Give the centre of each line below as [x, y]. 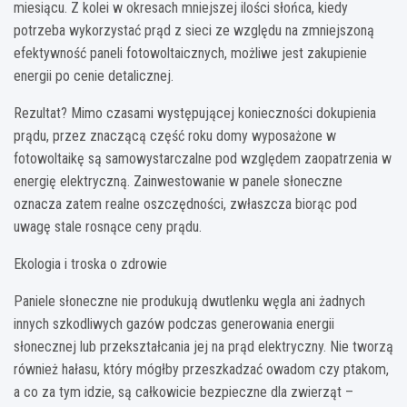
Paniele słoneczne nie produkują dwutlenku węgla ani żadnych [189, 301]
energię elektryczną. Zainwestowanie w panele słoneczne [178, 181]
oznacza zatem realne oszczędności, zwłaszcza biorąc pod [185, 203]
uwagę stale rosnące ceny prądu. [108, 226]
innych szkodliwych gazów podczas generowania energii [174, 323]
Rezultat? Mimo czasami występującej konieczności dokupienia [195, 113]
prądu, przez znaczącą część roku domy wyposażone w [175, 135]
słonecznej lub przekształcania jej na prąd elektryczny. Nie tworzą [203, 346]
